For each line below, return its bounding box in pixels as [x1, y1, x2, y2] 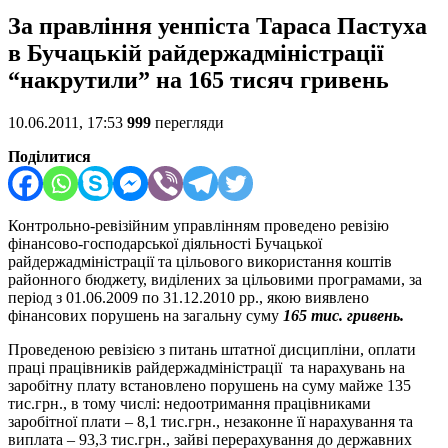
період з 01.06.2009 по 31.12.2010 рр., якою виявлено [8, 289, 369, 307]
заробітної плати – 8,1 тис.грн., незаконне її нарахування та [8, 413, 413, 431]
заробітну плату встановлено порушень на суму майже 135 [8, 377, 411, 395]
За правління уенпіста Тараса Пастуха [8, 13, 427, 40]
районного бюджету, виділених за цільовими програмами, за [8, 271, 422, 289]
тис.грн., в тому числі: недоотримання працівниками [8, 395, 371, 413]
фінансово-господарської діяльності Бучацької [8, 235, 322, 253]
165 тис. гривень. [283, 307, 404, 325]
